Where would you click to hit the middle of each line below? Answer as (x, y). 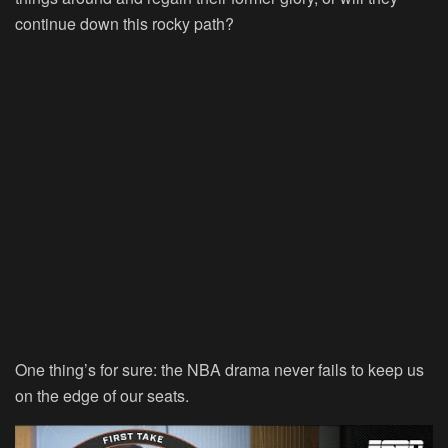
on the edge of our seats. (102, 396)
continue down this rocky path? (124, 24)
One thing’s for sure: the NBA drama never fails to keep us (219, 370)
